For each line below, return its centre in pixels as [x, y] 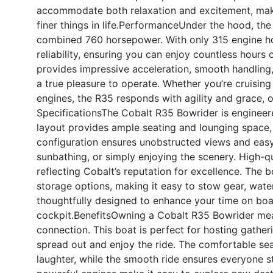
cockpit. [55, 215]
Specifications [69, 112]
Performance [149, 25]
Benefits [92, 215]
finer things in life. [78, 25]
